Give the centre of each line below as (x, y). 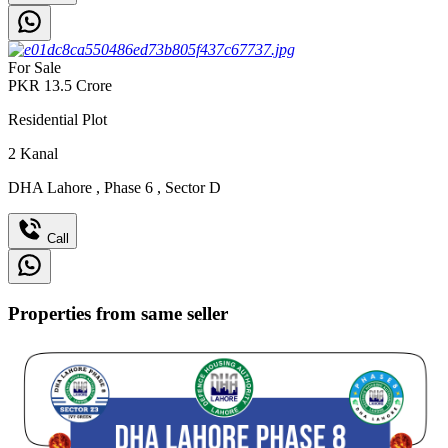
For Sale (34, 67)
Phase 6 (128, 187)
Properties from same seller (118, 313)
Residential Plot (57, 119)
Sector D (191, 187)
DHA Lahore (52, 187)
